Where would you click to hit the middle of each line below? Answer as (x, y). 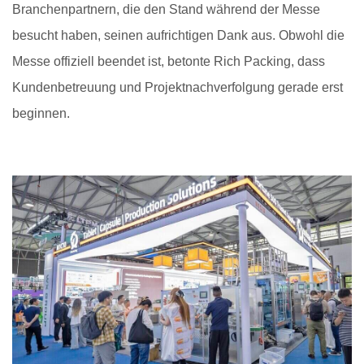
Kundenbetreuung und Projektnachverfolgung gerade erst (178, 88)
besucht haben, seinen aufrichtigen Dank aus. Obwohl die (178, 36)
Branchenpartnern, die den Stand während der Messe (166, 10)
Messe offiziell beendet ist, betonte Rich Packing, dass (169, 62)
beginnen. (41, 114)
